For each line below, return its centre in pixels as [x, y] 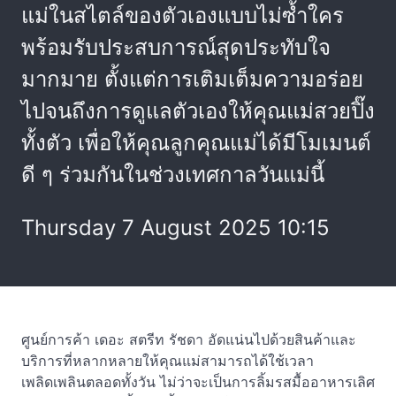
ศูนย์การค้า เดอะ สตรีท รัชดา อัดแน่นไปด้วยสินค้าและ [189, 339]
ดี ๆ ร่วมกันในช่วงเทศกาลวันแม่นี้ [173, 175]
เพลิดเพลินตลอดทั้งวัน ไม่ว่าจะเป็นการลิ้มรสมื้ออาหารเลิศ [198, 382]
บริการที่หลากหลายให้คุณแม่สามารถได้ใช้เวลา [168, 361]
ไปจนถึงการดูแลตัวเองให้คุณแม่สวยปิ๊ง [198, 111]
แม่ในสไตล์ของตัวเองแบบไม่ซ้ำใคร [183, 15]
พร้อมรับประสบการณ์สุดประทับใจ [176, 47]
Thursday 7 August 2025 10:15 [175, 228]
